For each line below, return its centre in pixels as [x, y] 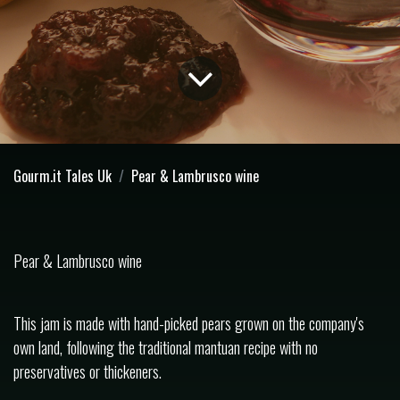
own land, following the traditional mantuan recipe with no [166, 347]
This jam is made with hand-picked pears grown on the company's [189, 323]
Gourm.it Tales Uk [62, 175]
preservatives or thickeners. [87, 371]
